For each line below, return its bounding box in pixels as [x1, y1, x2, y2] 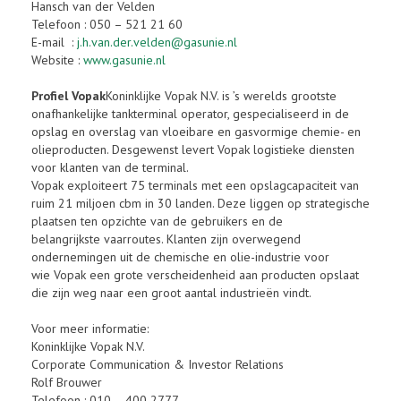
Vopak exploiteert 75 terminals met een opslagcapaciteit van [31, 177, 359, 193]
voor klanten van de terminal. [31, 159, 189, 175]
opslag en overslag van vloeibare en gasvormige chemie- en [31, 124, 361, 140]
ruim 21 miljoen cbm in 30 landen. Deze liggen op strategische [31, 195, 370, 211]
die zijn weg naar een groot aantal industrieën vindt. [31, 285, 311, 301]
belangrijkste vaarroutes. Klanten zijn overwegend [31, 231, 301, 247]
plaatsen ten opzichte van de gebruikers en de [31, 213, 283, 229]
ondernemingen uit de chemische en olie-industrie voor [31, 249, 329, 265]
